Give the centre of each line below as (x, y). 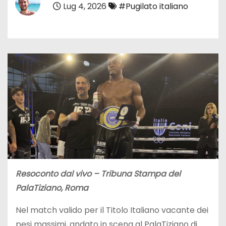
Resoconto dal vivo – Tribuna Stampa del (98, 174)
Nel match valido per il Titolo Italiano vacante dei (112, 210)
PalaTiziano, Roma (52, 188)
